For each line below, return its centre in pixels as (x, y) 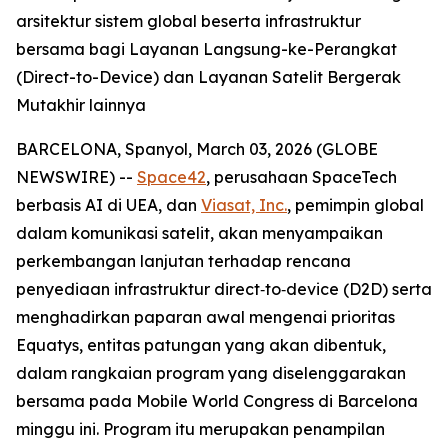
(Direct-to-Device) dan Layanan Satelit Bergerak (208, 77)
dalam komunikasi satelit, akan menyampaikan (199, 233)
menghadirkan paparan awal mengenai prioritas (205, 317)
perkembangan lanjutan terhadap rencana (183, 261)
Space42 (171, 177)
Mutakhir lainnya (81, 105)
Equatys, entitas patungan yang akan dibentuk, (201, 345)
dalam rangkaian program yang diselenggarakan (211, 373)
